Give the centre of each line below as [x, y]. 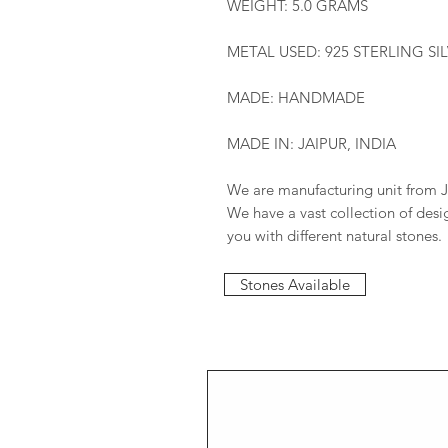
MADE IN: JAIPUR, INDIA [311, 143]
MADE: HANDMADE [296, 97]
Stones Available [295, 284]
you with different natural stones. [334, 235]
